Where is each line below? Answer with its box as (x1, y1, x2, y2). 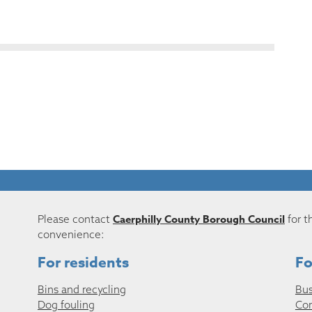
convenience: (37, 227, 104, 241)
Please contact (37, 212, 113, 226)
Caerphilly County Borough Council (112, 211, 285, 226)
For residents (37, 251, 129, 273)
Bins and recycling (37, 283, 126, 297)
